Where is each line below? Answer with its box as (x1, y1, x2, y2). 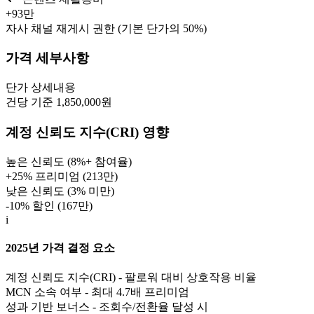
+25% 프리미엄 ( (6, 170, 86, 182)
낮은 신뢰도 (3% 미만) (6, 184, 114, 197)
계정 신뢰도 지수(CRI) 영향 (6, 124, 169, 139)
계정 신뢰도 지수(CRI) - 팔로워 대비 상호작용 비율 (6, 271, 257, 284)
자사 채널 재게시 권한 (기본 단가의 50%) (6, 22, 207, 34)
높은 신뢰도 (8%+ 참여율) (6, 155, 132, 168)
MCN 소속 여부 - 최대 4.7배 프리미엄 (6, 286, 189, 299)
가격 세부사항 (6, 50, 89, 66)
